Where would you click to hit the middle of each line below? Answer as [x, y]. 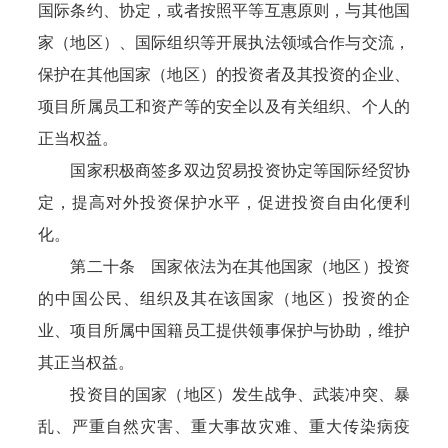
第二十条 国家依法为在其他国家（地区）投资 [224, 266]
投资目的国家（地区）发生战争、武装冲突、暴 [224, 394]
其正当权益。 [86, 362]
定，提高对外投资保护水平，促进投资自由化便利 [224, 202]
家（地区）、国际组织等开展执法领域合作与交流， [224, 42]
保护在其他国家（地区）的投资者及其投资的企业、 [224, 74]
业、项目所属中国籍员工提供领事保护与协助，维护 [224, 330]
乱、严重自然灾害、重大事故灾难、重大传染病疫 [224, 426]
